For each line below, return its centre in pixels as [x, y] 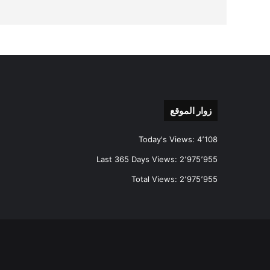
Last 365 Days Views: [138, 159]
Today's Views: [168, 139]
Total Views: [155, 179]
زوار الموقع [191, 110]
